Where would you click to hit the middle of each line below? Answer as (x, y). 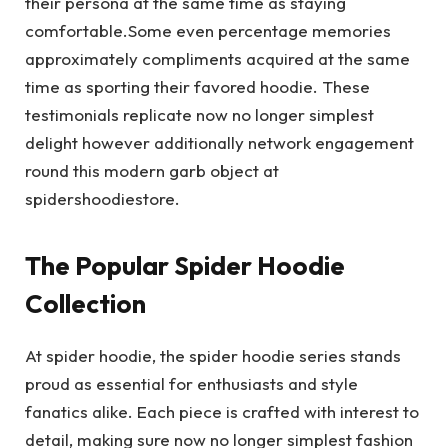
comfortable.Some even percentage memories (208, 30)
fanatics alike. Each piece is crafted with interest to (222, 412)
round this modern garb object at (152, 170)
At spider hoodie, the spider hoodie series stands (213, 356)
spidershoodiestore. (102, 198)
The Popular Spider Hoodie (185, 266)
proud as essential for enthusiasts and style (191, 384)
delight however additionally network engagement (219, 142)
